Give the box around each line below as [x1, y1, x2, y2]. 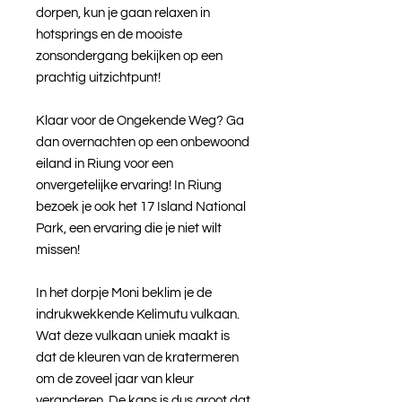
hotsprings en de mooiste [36, 27, 182, 41]
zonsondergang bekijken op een [36, 48, 223, 63]
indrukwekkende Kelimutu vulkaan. [36, 307, 240, 321]
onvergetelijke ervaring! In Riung [36, 178, 222, 192]
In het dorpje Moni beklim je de [36, 285, 212, 300]
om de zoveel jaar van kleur [36, 371, 194, 386]
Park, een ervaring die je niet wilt [36, 221, 222, 235]
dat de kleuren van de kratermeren [36, 350, 239, 364]
